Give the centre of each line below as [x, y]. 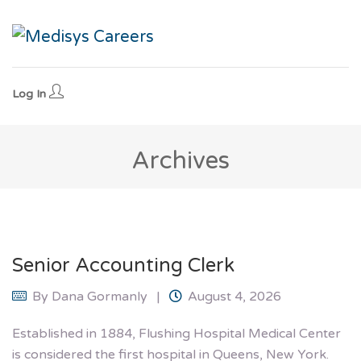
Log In [31, 94]
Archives [180, 161]
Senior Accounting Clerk [123, 266]
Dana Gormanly [100, 297]
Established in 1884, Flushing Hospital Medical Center [176, 334]
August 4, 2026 [234, 297]
